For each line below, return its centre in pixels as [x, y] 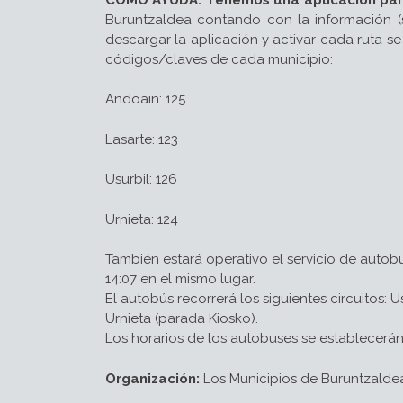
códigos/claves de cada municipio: [219, 59]
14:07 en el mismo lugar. [180, 279]
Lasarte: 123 [142, 139]
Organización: [152, 378]
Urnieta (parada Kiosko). [182, 318]
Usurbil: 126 [141, 179]
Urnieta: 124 [142, 219]
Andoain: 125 [145, 99]
